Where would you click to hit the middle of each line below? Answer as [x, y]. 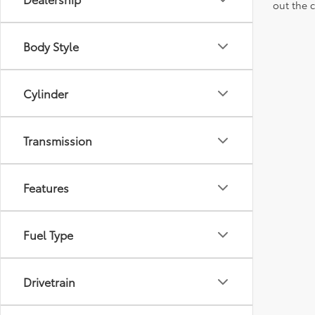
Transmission [58, 140]
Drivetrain [49, 282]
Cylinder [46, 93]
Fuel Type [48, 234]
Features [46, 187]
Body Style [51, 46]
